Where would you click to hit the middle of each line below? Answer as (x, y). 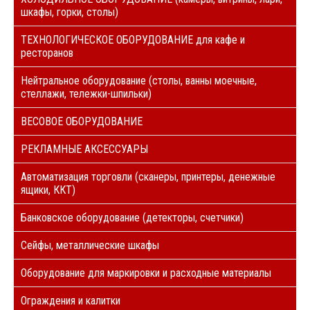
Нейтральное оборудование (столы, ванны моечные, (139, 80)
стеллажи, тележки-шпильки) (86, 93)
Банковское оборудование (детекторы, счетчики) (132, 217)
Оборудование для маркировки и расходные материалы (146, 273)
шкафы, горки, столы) (70, 12)
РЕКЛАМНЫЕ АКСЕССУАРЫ (84, 149)
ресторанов (47, 53)
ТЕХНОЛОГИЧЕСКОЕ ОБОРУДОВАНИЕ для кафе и (133, 39)
